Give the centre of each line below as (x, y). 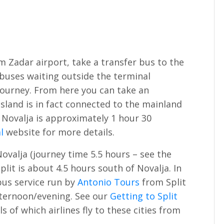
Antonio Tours (109, 182)
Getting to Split (144, 196)
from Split (163, 182)
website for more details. (59, 132)
